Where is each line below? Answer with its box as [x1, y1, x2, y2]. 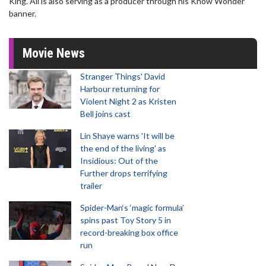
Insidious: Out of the [80, 156, 158, 166]
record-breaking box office [80, 227, 178, 237]
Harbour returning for [80, 84, 160, 94]
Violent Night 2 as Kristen [80, 96, 176, 106]
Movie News [23, 46, 85, 61]
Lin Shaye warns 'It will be [80, 131, 175, 141]
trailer [80, 180, 102, 191]
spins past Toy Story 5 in [80, 215, 171, 225]
